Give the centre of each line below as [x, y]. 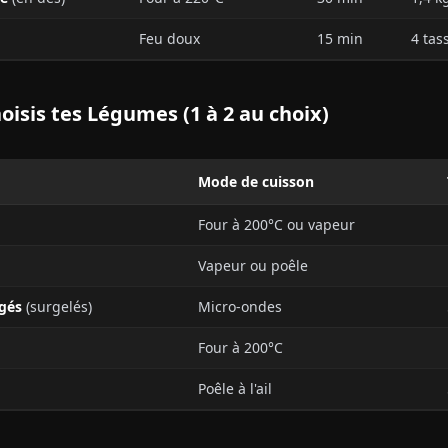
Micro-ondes [240, 306]
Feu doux [169, 38]
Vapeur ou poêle [253, 265]
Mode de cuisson [256, 181]
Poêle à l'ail [235, 388]
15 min [340, 38]
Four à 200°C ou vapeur [276, 224]
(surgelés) [57, 306]
